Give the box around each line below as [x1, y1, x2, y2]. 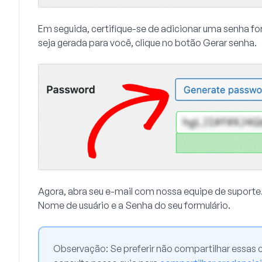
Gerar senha [203, 36, 254, 49]
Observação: [53, 243, 110, 255]
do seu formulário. [154, 199, 230, 212]
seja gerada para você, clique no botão [38, 36, 203, 49]
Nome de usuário [38, 199, 111, 212]
